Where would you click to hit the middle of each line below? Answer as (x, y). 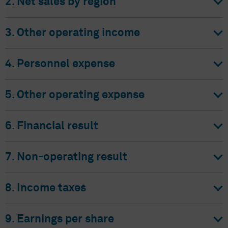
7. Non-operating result (66, 157)
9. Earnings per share (60, 219)
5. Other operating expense (75, 95)
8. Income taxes (46, 188)
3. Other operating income (73, 33)
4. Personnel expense (60, 64)
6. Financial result (52, 126)
